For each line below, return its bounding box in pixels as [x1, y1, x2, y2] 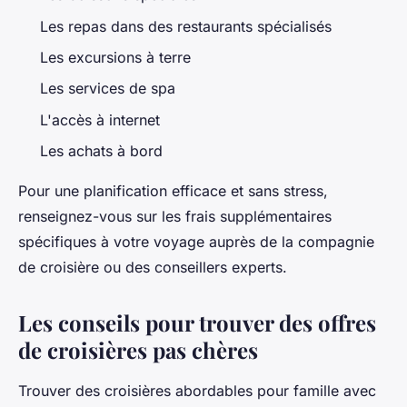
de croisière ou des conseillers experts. [18, 258, 287, 277]
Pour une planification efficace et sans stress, [18, 182, 328, 201]
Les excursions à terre [40, 47, 191, 66]
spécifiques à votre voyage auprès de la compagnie [18, 233, 374, 252]
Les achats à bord [40, 142, 163, 161]
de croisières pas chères [18, 335, 258, 365]
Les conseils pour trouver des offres [18, 308, 376, 338]
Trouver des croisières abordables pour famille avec [18, 382, 376, 401]
